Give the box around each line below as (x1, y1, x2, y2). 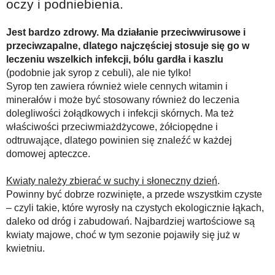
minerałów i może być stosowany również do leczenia (6, 95, 239, 105)
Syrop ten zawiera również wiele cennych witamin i (6, 81, 228, 91)
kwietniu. (6, 243, 45, 254)
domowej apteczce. (6, 149, 90, 159)
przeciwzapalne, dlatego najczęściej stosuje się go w (6, 41, 249, 51)
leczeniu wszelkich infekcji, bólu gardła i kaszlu (6, 54, 223, 64)
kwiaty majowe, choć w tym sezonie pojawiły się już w (6, 230, 240, 240)
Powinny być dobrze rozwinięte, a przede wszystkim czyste (6, 189, 262, 199)
